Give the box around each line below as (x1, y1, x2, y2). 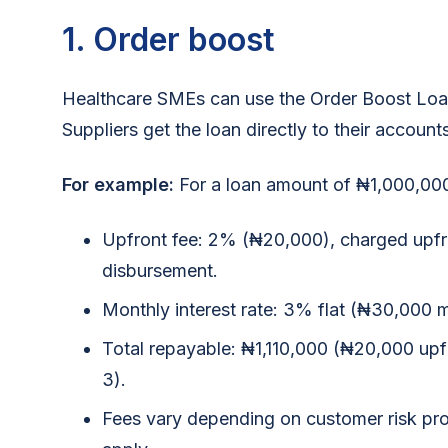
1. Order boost (62, 19, 275, 59)
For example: (62, 173, 174, 195)
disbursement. (102, 259, 218, 281)
